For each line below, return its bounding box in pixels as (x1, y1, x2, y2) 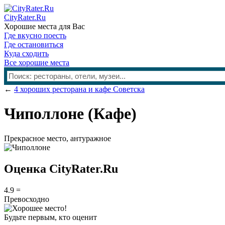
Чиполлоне (4, 104, 88, 123)
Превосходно (4, 194, 49, 203)
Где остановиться (4, 40, 63, 49)
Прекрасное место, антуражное (4, 134, 111, 143)
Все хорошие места (4, 58, 69, 67)
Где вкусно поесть (4, 31, 66, 40)
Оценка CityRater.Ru (4, 162, 118, 175)
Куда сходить (4, 49, 49, 58)
